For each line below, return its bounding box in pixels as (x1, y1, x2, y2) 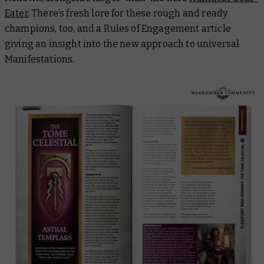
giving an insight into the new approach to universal (5, 38, 240, 49)
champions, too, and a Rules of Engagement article (5, 22, 231, 34)
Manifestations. (5, 53, 75, 65)
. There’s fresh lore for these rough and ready (28, 7, 228, 19)
